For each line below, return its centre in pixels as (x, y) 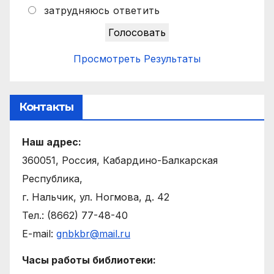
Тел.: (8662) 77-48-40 (75, 216)
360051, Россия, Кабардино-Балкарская (120, 161)
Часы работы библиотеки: (89, 260)
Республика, (52, 179)
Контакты (46, 107)
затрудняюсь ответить (102, 10)
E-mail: (39, 234)
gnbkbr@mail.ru (93, 234)
